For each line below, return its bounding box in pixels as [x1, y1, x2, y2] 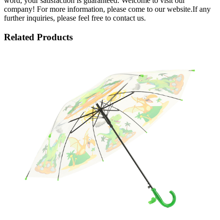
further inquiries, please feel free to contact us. [4, 14, 146, 23]
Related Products [4, 32, 73, 43]
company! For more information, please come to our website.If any [4, 5, 211, 14]
